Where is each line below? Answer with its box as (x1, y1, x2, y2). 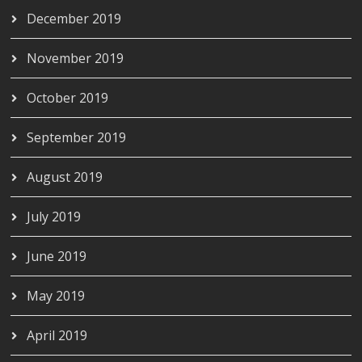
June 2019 (27, 247, 87, 266)
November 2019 (27, 49, 124, 68)
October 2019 (27, 89, 109, 107)
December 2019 (27, 10, 122, 28)
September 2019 (27, 128, 127, 147)
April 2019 (27, 326, 88, 345)
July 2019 (27, 208, 82, 226)
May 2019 (27, 287, 86, 305)
